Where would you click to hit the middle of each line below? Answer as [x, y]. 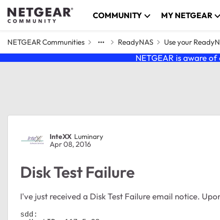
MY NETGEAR [187, 15]
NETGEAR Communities [46, 42]
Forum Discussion [76, 125]
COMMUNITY [118, 15]
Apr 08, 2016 [70, 144]
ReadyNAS [136, 42]
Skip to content [44, 13]
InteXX [61, 136]
